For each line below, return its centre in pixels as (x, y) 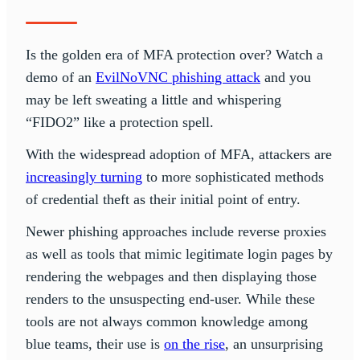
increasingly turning (84, 177)
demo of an (61, 78)
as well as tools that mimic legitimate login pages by (179, 254)
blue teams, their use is (95, 344)
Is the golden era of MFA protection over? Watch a (174, 55)
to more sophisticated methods (233, 177)
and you (286, 78)
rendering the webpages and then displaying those (171, 277)
